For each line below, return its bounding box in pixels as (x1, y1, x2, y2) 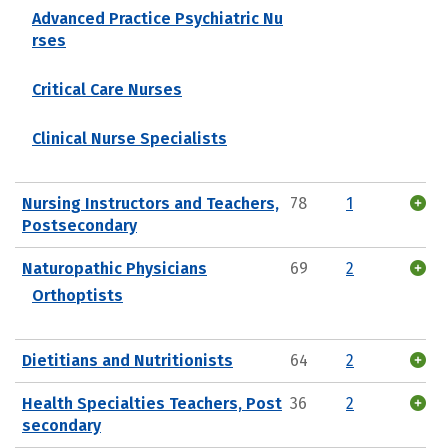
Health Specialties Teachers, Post (22, 393, 282, 413)
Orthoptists (32, 285, 123, 305)
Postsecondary (22, 215, 137, 235)
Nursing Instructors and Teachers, (22, 193, 279, 213)
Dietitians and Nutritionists (22, 350, 233, 370)
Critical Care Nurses (32, 79, 182, 99)
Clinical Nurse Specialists (32, 128, 227, 148)
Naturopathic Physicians (22, 258, 207, 278)
